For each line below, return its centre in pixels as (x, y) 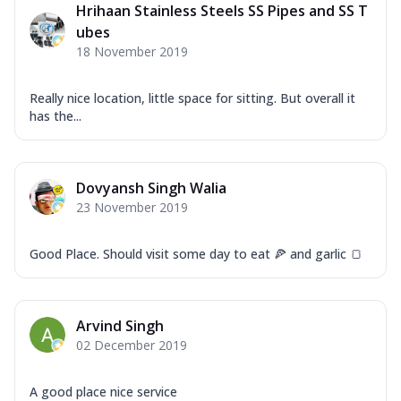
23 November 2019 (132, 207)
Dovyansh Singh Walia (151, 188)
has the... (55, 115)
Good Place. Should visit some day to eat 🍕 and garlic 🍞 (196, 253)
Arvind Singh (120, 325)
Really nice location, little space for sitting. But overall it (192, 98)
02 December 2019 (132, 345)
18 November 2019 (132, 51)
